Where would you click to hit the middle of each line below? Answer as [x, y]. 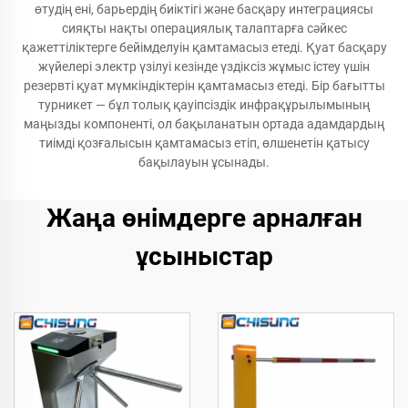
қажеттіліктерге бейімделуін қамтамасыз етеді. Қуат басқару [204, 47]
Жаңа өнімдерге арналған [204, 218]
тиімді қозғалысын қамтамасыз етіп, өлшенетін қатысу [204, 143]
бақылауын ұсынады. [204, 162]
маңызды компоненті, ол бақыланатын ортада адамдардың [204, 124]
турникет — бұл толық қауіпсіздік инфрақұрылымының [204, 105]
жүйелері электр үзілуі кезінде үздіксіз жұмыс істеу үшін [204, 66]
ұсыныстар [204, 256]
